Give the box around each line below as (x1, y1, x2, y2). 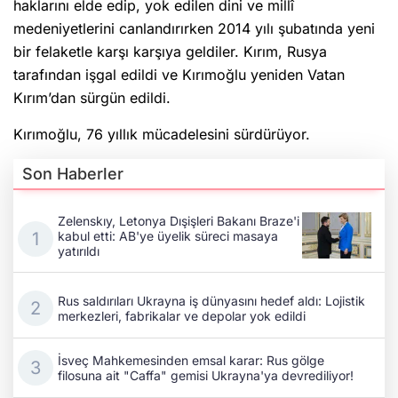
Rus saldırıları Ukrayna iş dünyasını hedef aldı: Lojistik (58, 292, 365, 308)
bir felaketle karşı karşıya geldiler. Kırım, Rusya (13, 42, 327, 60)
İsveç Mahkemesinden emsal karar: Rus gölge (58, 352, 324, 368)
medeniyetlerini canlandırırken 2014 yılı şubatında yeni (13, 19, 375, 37)
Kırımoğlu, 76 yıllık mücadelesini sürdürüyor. (13, 124, 310, 143)
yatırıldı (58, 243, 99, 259)
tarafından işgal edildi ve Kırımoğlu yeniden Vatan (13, 65, 345, 84)
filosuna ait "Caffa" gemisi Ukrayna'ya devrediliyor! (58, 367, 354, 383)
